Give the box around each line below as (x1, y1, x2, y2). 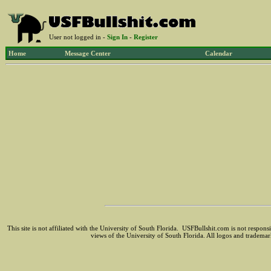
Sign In (107, 33, 128, 41)
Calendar (205, 50, 232, 57)
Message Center (65, 50, 111, 57)
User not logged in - (49, 33, 107, 41)
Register (134, 33, 158, 41)
